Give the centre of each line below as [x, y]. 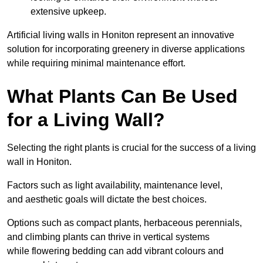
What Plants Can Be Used [122, 96]
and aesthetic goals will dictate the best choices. [107, 199]
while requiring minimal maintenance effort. [96, 63]
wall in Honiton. [39, 161]
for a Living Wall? [86, 119]
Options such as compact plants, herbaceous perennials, [124, 222]
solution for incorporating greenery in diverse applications [126, 49]
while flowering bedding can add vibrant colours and [115, 251]
